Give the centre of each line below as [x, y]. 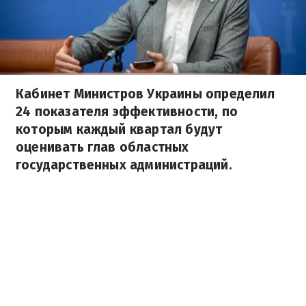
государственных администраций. [124, 165]
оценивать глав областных [102, 147]
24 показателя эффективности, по [127, 112]
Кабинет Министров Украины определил [145, 94]
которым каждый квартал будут [119, 129]
